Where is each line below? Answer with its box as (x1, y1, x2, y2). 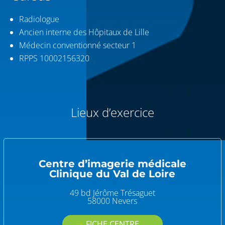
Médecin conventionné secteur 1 (19, 39, 137, 51)
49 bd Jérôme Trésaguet (69, 187, 155, 198)
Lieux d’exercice (70, 103, 154, 121)
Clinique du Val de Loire (49, 167, 176, 180)
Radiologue (19, 13, 60, 25)
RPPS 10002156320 (19, 52, 90, 64)
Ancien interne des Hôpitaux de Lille (19, 26, 150, 38)
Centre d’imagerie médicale (38, 157, 186, 170)
